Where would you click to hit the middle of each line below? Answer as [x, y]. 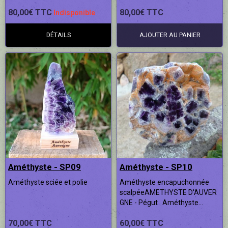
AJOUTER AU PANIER [170, 35]
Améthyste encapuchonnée [164, 182]
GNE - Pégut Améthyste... [161, 202]
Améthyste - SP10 [156, 167]
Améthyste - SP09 [45, 167]
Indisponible [74, 13]
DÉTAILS [58, 35]
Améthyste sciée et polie [49, 182]
